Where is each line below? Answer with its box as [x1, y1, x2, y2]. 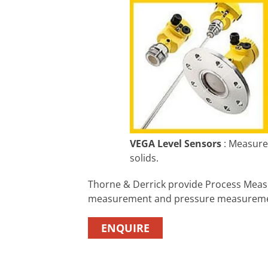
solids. [130, 151, 159, 165]
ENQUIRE [101, 220, 150, 235]
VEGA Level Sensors [130, 137, 221, 151]
